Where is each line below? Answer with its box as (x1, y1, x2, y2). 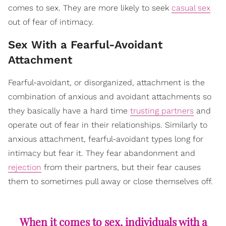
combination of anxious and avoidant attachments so (8, 91, 211, 101)
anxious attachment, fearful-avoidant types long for (8, 134, 203, 144)
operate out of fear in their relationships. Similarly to (8, 120, 207, 130)
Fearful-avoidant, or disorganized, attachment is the (8, 77, 205, 87)
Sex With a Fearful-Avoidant (8, 38, 162, 51)
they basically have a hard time (8, 105, 130, 116)
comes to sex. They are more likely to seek (8, 3, 172, 13)
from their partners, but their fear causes (41, 162, 201, 172)
